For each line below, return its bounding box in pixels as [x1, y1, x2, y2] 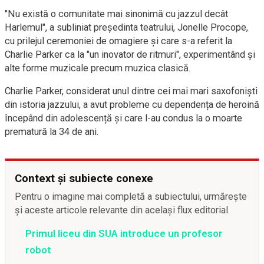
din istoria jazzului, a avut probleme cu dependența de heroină [5, 98, 259, 110]
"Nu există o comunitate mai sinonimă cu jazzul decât [5, 8, 228, 19]
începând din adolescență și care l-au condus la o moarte [5, 112, 242, 124]
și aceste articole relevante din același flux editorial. [15, 204, 230, 216]
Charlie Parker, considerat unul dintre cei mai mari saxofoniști [5, 85, 258, 97]
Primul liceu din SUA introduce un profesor [25, 227, 223, 239]
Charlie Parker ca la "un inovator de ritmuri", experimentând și [5, 48, 255, 60]
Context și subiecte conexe [15, 171, 153, 184]
